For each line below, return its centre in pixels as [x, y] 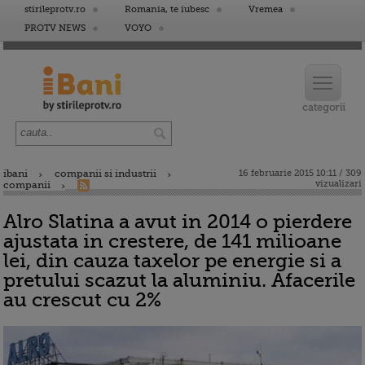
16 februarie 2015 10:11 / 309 [300, 173]
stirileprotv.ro [55, 9]
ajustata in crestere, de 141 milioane [172, 241]
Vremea [266, 9]
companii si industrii [106, 174]
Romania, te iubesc [167, 9]
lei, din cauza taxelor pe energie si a [172, 261]
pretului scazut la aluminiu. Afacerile [179, 280]
